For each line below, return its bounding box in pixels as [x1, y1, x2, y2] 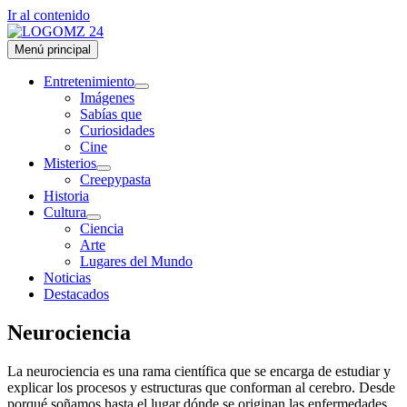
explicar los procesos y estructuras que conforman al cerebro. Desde [7, 379, 395, 395]
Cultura [44, 204, 86, 220]
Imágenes [80, 90, 134, 105]
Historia [44, 188, 89, 203]
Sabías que [80, 106, 142, 122]
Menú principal [15, 43, 91, 56]
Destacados [44, 286, 109, 302]
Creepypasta [80, 172, 151, 187]
